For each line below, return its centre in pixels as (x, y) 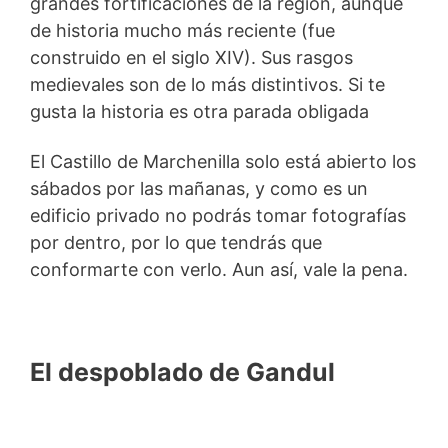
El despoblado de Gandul (182, 372)
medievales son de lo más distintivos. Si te (207, 84)
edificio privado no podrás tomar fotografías (218, 216)
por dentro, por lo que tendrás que (176, 243)
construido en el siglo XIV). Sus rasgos (191, 57)
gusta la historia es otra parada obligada (199, 111)
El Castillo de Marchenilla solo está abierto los (223, 162)
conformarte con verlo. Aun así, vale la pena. (219, 270)
